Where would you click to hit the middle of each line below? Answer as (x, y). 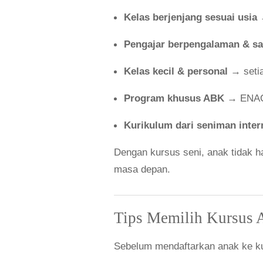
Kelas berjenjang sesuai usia (191, 18)
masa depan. (142, 170)
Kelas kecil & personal (176, 72)
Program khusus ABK (174, 99)
